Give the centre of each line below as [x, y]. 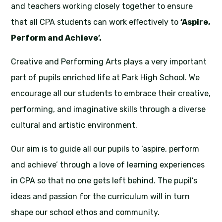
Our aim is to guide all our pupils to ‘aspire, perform [105, 149]
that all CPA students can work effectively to [96, 22]
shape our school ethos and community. [85, 213]
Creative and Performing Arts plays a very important [109, 62]
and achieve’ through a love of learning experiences [108, 165]
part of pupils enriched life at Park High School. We [106, 78]
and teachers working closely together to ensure [102, 6]
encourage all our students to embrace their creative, [111, 94]
